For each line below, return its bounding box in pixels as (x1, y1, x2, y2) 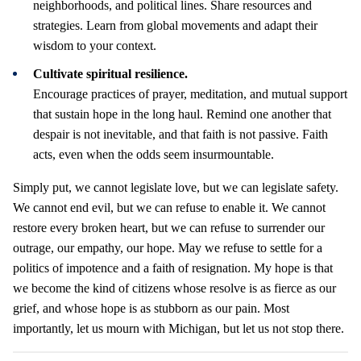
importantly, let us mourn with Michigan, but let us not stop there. (13, 321, 344, 335)
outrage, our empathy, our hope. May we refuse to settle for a (13, 240, 322, 255)
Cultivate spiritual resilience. (33, 66, 188, 81)
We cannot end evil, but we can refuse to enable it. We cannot (13, 200, 326, 214)
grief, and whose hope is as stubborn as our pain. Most (13, 301, 289, 315)
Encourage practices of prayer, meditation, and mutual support (33, 86, 347, 101)
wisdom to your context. (33, 38, 156, 52)
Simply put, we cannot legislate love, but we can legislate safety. (13, 180, 338, 194)
